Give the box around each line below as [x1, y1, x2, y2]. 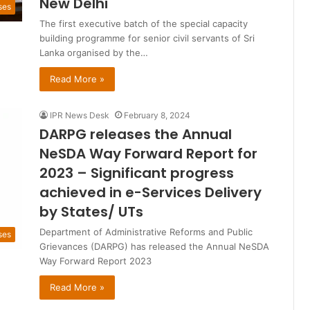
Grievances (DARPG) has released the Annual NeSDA [39, 241, 269, 253]
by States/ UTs [39, 202, 143, 222]
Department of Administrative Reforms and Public [39, 226, 253, 238]
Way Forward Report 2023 [39, 255, 152, 267]
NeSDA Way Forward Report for [39, 144, 257, 164]
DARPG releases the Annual [39, 125, 232, 145]
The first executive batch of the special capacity [39, 18, 248, 30]
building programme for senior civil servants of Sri [39, 33, 255, 44]
